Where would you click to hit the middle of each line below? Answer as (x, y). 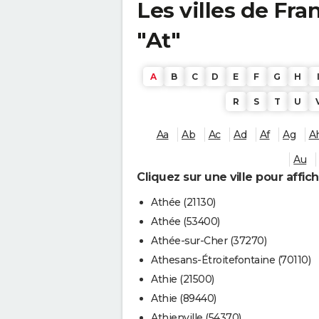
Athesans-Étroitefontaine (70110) (231, 260)
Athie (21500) (183, 279)
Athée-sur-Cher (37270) (209, 241)
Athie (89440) (184, 299)
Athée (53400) (185, 222)
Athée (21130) (183, 203)
